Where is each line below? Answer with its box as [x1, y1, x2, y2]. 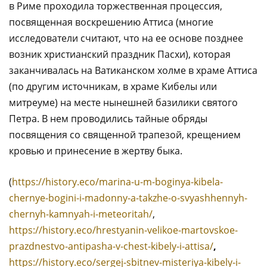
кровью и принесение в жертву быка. [9, 144, 182, 157]
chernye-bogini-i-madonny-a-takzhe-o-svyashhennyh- [9, 191, 247, 204]
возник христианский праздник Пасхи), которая [9, 47, 231, 61]
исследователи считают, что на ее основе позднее [9, 31, 243, 45]
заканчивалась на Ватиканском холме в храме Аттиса [9, 63, 257, 77]
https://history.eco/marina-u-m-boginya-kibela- [12, 175, 223, 188]
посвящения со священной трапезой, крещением [9, 128, 241, 141]
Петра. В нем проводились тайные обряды [9, 111, 207, 125]
